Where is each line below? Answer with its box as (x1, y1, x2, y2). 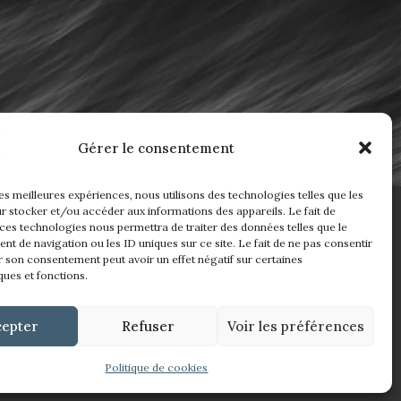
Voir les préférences (226, 317, 364, 335)
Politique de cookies (105, 361, 209, 374)
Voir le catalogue (223, 245, 340, 264)
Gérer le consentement (78, 139, 235, 157)
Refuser (121, 317, 175, 335)
